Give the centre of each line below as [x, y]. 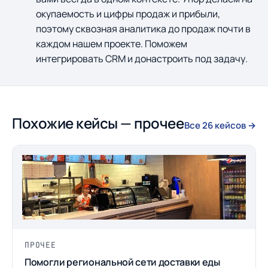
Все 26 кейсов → [220, 126]
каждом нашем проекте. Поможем [112, 44]
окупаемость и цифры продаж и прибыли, [128, 14]
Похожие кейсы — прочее [98, 123]
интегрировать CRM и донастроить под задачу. [142, 59]
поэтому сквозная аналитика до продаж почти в [143, 29]
